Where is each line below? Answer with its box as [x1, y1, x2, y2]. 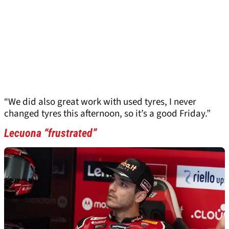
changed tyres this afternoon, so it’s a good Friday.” [4, 107, 211, 121]
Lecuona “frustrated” [4, 127, 97, 140]
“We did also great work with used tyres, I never [4, 95, 196, 109]
